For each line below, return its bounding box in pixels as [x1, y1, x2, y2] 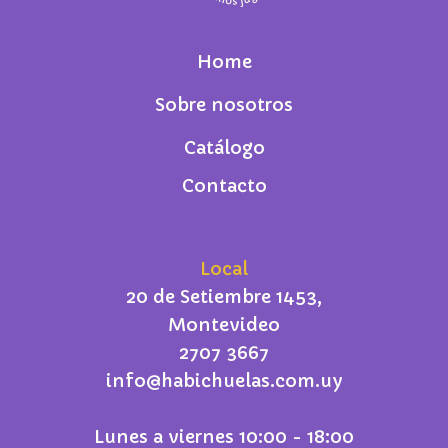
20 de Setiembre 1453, [126, 285, 322, 309]
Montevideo [168, 313, 280, 337]
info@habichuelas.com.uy [105, 369, 343, 393]
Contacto [181, 174, 267, 198]
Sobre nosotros [155, 93, 293, 117]
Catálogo [183, 136, 265, 160]
